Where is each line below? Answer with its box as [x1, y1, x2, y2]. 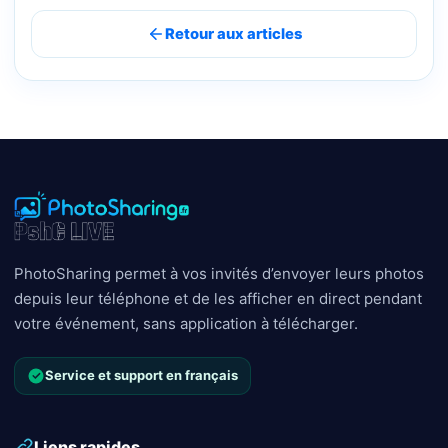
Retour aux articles [164, 24, 302, 43]
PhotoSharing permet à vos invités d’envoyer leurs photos [14, 263, 424, 283]
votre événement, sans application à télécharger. [14, 313, 358, 333]
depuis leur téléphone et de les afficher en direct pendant [14, 288, 422, 308]
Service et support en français [45, 367, 238, 384]
